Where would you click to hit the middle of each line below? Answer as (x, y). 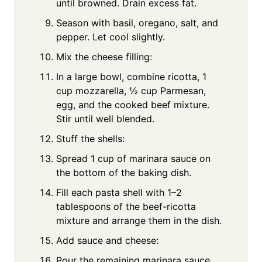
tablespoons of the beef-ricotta (126, 206)
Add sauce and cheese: (107, 240)
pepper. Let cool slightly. (111, 37)
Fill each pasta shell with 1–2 (119, 192)
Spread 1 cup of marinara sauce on (133, 158)
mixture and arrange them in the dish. (139, 220)
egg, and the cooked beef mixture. (133, 104)
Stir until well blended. (105, 118)
